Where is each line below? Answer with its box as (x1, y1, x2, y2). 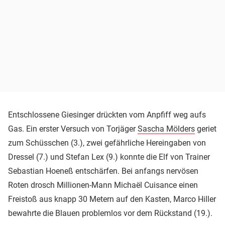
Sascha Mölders (138, 124, 195, 134)
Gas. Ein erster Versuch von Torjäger (8, 124, 138, 134)
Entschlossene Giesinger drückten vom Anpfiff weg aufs (8, 109, 206, 120)
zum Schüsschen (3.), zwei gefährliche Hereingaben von (8, 138, 206, 148)
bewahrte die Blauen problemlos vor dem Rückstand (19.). (8, 208, 212, 218)
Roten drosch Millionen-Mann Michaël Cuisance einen (8, 180, 198, 190)
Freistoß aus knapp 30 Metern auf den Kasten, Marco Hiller (8, 194, 216, 204)
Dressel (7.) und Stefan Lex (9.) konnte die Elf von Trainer (8, 152, 210, 162)
